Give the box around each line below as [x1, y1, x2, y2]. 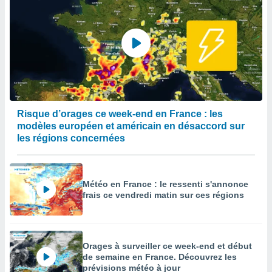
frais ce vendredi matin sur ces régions [83, 190, 244, 200]
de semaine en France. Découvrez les [83, 252, 237, 262]
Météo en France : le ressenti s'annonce [83, 179, 248, 189]
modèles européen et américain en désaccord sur [17, 121, 245, 131]
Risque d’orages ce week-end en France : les [17, 109, 223, 119]
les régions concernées [17, 133, 125, 143]
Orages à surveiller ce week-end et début [83, 241, 252, 251]
